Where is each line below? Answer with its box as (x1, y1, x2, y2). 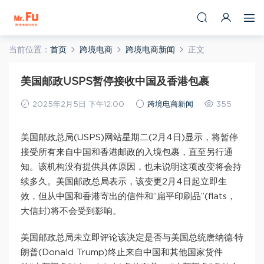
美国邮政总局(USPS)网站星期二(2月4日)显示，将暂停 (21, 133, 238, 142)
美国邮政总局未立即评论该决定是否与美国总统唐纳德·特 (21, 233, 243, 242)
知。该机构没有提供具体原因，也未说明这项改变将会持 (21, 163, 242, 171)
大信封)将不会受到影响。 (21, 207, 121, 216)
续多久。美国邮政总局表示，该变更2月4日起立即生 (21, 177, 227, 186)
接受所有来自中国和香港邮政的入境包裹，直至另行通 (21, 148, 233, 157)
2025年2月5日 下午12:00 (30, 101, 124, 108)
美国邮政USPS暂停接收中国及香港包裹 (21, 77, 209, 87)
